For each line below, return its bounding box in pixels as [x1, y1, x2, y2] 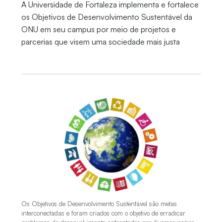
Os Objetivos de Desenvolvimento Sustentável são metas [21, 200, 177, 208]
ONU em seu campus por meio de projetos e [21, 24, 176, 34]
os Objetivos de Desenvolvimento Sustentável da [21, 12, 192, 22]
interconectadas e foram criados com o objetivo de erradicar [21, 209, 185, 218]
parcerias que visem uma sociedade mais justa [21, 37, 180, 47]
